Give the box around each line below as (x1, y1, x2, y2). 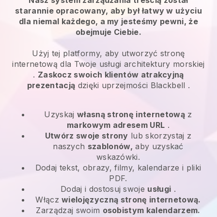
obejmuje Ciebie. (75, 27, 142, 37)
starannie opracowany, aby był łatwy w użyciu (15, 5, 202, 15)
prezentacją (27, 80, 76, 90)
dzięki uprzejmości (75, 80, 151, 90)
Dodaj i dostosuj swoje (61, 184, 148, 194)
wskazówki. (96, 152, 140, 162)
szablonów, (87, 141, 133, 151)
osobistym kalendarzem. (102, 205, 201, 215)
